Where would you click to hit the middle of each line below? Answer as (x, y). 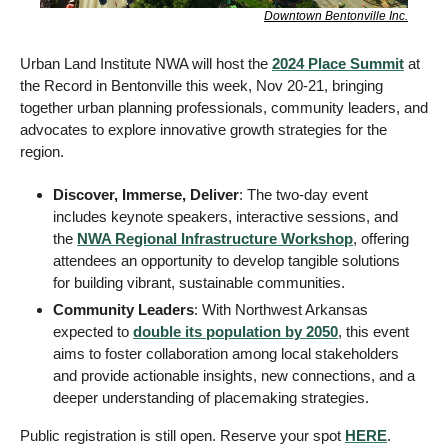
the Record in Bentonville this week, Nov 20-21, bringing (201, 86)
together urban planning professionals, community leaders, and (224, 108)
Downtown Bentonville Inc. (336, 16)
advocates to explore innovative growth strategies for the (203, 130)
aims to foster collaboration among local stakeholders (226, 354)
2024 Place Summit (338, 64)
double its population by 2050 (235, 332)
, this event (373, 332)
